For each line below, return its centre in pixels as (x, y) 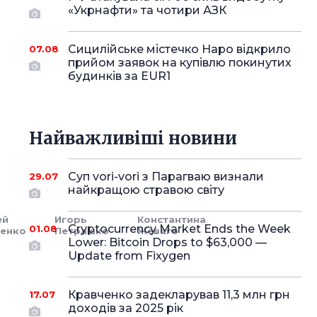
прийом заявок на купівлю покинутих (179, 63)
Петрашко (82, 231)
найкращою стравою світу (146, 190)
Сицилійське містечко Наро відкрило (179, 49)
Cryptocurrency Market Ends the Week (179, 229)
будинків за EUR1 (119, 76)
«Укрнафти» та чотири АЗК (147, 10)
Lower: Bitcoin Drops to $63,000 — (167, 242)
